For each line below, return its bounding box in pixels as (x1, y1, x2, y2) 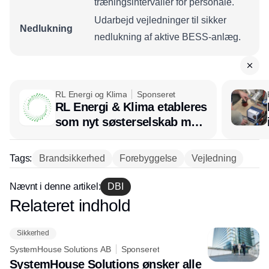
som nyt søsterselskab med (55, 115, 204, 128)
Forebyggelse (119, 153, 178, 163)
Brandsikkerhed (39, 153, 105, 163)
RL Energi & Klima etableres (55, 100, 207, 113)
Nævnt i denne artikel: (10, 181, 101, 192)
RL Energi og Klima (55, 89, 127, 99)
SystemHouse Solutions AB (10, 244, 111, 254)
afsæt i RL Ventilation (55, 130, 171, 144)
